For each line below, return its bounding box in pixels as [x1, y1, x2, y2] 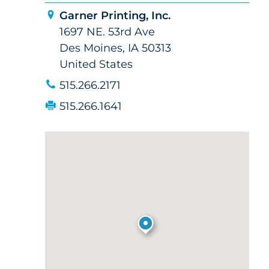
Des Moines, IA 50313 [59, 41, 171, 55]
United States [59, 58, 133, 71]
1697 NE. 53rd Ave [59, 25, 155, 38]
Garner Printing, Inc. [59, 9, 171, 22]
